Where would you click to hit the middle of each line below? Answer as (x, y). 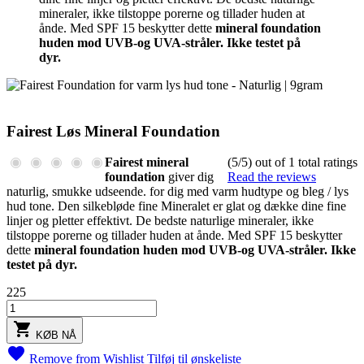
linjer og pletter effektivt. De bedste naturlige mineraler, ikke (160, 221)
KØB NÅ (56, 336)
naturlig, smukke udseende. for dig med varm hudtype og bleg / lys (178, 192)
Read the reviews (272, 177)
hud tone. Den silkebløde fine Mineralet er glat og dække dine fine (176, 206)
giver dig (189, 177)
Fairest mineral (147, 162)
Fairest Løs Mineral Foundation (113, 131)
